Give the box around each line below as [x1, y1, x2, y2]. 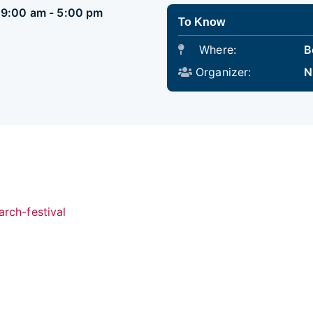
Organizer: [196, 64, 252, 79]
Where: [196, 42, 237, 57]
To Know [178, 15, 225, 28]
